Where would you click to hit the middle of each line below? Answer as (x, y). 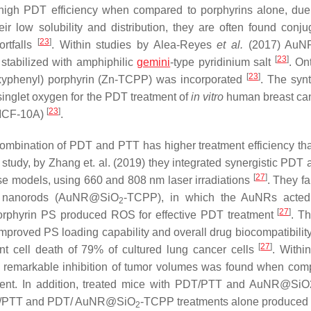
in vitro (207, 97)
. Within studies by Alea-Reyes (134, 45)
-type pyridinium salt (222, 62)
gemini (154, 62)
